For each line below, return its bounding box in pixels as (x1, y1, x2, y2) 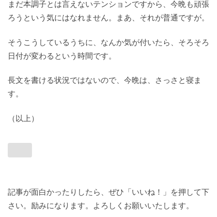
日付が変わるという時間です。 (8, 51, 116, 60)
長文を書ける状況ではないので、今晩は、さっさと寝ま (8, 76, 201, 85)
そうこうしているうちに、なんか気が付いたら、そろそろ (8, 38, 209, 46)
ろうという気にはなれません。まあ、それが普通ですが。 (8, 14, 209, 22)
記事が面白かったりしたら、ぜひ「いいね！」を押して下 (8, 187, 209, 196)
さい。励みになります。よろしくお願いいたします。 (8, 201, 194, 210)
